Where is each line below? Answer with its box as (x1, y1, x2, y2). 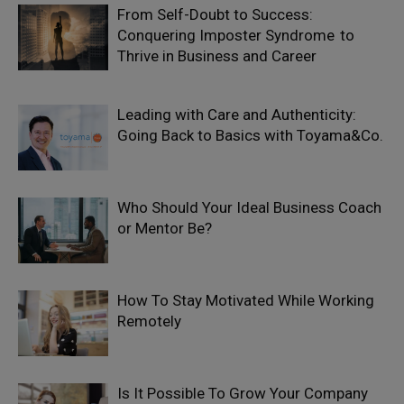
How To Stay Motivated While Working (117, 291, 374, 309)
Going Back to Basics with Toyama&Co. (117, 126, 383, 144)
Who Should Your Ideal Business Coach (117, 198, 381, 216)
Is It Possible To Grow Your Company (117, 384, 368, 402)
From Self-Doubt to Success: (117, 5, 313, 23)
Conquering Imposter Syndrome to (117, 26, 354, 44)
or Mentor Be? (117, 219, 212, 237)
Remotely (117, 312, 181, 330)
